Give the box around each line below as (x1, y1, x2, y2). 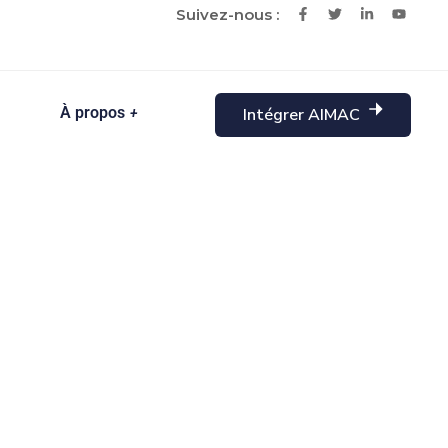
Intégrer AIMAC (242, 104, 364, 126)
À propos (60, 103, 126, 122)
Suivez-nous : (176, 5, 280, 24)
